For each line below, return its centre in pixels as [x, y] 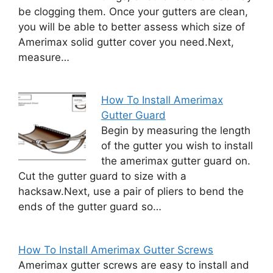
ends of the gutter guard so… [90, 207]
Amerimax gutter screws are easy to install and [134, 265]
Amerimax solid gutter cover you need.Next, [126, 42]
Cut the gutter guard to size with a [102, 176]
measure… [44, 57]
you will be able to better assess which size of [132, 27]
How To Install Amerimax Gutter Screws [116, 250]
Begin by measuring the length [175, 130]
